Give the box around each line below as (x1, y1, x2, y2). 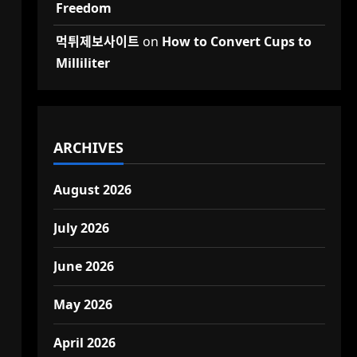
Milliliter (55, 54, 110, 72)
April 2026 (53, 334, 116, 351)
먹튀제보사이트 (55, 33, 139, 50)
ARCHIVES (53, 138, 124, 157)
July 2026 (53, 219, 109, 237)
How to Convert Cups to (161, 33, 312, 50)
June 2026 (53, 257, 114, 275)
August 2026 (53, 181, 131, 198)
